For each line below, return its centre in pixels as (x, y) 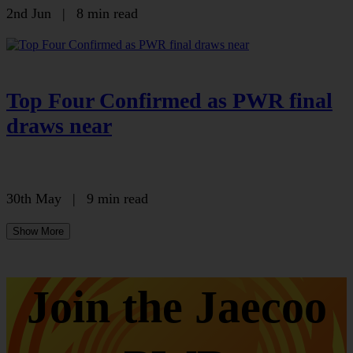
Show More (38, 232)
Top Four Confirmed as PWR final (169, 101)
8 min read (107, 13)
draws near (59, 126)
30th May (34, 199)
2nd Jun (29, 13)
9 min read (117, 199)
